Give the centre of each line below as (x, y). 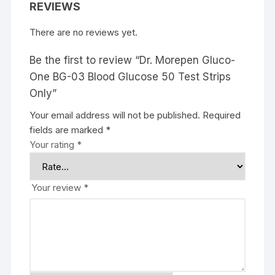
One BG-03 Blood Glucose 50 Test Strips (130, 77)
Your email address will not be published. (115, 115)
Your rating (53, 145)
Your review (58, 188)
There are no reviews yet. (84, 33)
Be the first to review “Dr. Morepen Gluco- (133, 60)
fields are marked (68, 130)
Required (222, 115)
